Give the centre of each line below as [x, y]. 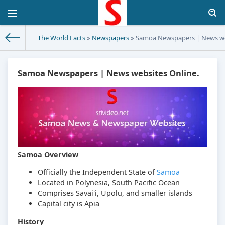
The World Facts [62, 38]
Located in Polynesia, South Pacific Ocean [109, 183]
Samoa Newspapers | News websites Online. [108, 73]
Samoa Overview [48, 155]
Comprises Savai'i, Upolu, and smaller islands [115, 193]
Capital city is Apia [69, 204]
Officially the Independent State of [97, 172]
